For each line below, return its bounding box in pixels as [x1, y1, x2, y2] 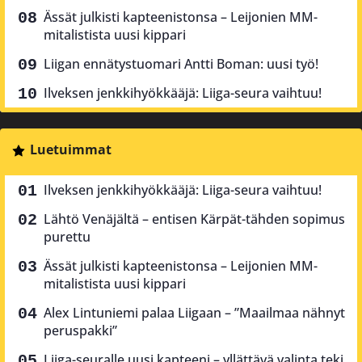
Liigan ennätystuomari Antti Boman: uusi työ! [44, 55, 318, 74]
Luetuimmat [29, 141, 112, 159]
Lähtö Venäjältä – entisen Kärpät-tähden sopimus [44, 210, 345, 229]
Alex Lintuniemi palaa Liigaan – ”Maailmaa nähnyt [44, 304, 345, 322]
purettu [44, 228, 90, 246]
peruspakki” [44, 322, 117, 340]
